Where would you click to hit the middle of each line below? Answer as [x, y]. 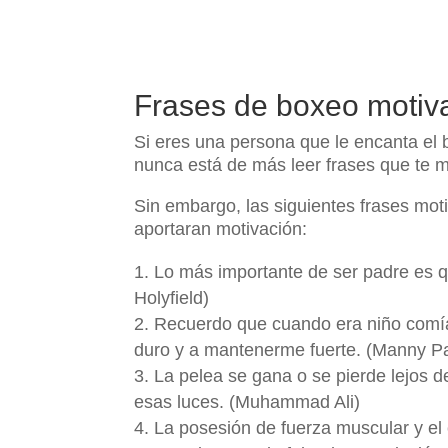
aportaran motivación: [223, 229]
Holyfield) [172, 298]
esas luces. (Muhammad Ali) [247, 402]
